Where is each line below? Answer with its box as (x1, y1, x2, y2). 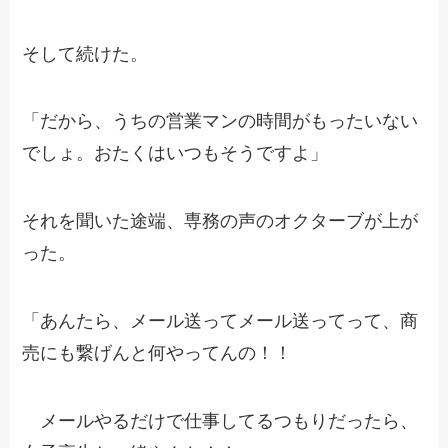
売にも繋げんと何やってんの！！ (22, 343, 293, 364)
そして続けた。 (22, 43, 149, 64)
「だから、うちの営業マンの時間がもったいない (22, 111, 419, 132)
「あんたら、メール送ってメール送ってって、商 (22, 311, 419, 332)
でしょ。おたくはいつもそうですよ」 (22, 143, 329, 164)
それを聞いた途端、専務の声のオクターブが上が (22, 211, 419, 232)
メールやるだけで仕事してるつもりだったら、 (22, 410, 419, 431)
